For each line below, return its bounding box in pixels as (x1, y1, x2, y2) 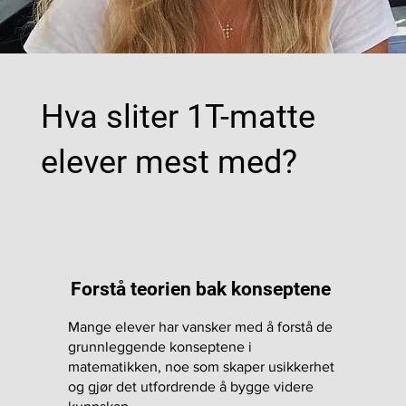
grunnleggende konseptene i (68, 338, 253, 354)
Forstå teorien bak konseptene (70, 277, 331, 300)
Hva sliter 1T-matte (40, 98, 315, 137)
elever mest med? (40, 143, 297, 182)
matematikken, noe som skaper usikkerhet (68, 358, 335, 374)
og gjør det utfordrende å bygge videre (68, 378, 314, 394)
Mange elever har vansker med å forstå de (68, 318, 333, 334)
